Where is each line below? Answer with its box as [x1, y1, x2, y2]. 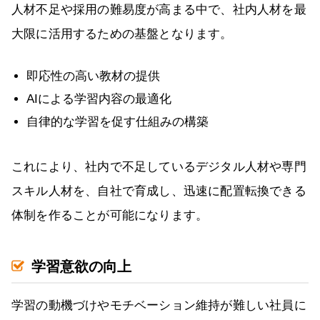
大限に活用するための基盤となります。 [11, 27, 233, 41]
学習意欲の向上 [31, 259, 131, 275]
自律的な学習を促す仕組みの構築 [26, 115, 209, 129]
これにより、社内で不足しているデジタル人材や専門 [11, 160, 306, 174]
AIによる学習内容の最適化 [26, 92, 171, 106]
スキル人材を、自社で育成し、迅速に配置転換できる [11, 184, 306, 199]
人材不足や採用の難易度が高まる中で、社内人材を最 [11, 3, 306, 17]
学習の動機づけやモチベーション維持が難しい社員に [11, 299, 306, 313]
